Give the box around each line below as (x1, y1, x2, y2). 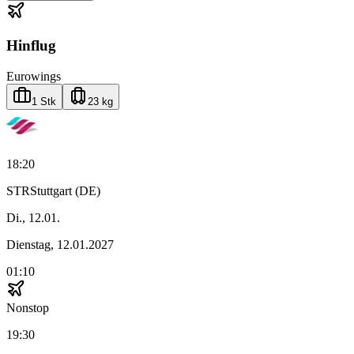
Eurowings (6, 70, 61, 84)
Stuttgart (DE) (30, 184, 100, 198)
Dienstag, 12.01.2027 (6, 238, 114, 252)
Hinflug (6, 37, 56, 55)
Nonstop (6, 301, 49, 315)
